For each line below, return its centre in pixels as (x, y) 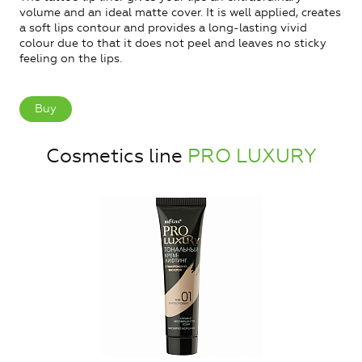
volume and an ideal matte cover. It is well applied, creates (180, 13)
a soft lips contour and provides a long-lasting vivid (163, 28)
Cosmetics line (116, 156)
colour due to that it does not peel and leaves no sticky (173, 44)
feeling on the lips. (71, 59)
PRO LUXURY (252, 156)
